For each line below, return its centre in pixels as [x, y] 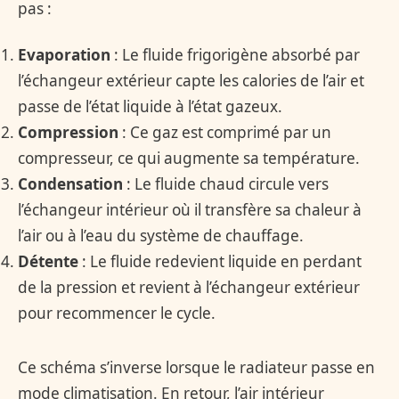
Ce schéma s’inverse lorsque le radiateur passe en [196, 367]
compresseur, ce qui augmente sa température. [189, 158]
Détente [48, 261]
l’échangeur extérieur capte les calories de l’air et [191, 80]
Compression [68, 132]
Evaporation [64, 54]
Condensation [70, 183]
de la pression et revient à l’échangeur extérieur [189, 287]
